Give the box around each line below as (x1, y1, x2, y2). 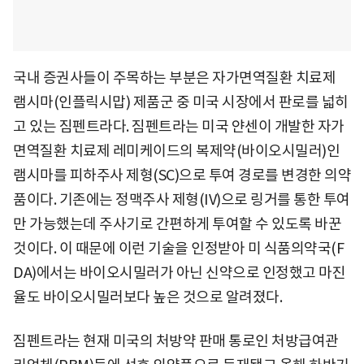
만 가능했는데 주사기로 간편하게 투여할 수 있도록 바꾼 (13, 214, 341, 233)
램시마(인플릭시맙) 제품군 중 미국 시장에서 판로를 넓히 (13, 92, 349, 111)
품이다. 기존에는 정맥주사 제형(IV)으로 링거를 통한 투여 (13, 189, 350, 209)
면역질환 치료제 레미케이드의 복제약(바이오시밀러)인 (13, 141, 340, 160)
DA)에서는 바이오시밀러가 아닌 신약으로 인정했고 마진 (13, 262, 345, 282)
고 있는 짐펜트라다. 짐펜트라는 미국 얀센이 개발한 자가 (13, 116, 344, 136)
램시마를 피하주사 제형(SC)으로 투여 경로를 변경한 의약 (13, 165, 351, 184)
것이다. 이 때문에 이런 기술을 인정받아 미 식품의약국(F (13, 238, 344, 258)
